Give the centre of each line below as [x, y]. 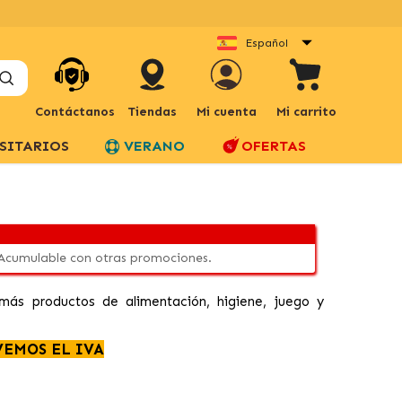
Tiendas [152, 112]
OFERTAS [274, 145]
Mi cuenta [226, 112]
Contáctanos [74, 111]
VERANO [154, 145]
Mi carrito [306, 112]
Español [267, 43]
